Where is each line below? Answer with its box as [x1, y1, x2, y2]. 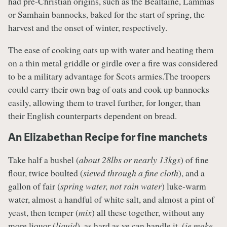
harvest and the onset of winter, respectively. [8, 21, 167, 34]
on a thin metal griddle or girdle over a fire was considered [8, 56, 218, 69]
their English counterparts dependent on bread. [8, 109, 177, 122]
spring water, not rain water [60, 180, 162, 193]
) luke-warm [162, 180, 206, 193]
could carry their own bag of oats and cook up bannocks [8, 83, 209, 95]
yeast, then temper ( [8, 206, 79, 219]
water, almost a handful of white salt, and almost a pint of [8, 193, 214, 206]
